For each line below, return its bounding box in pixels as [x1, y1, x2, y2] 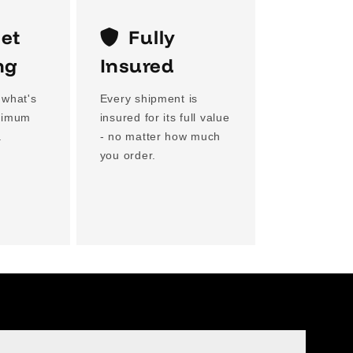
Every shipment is [99, 92, 198, 106]
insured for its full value [99, 111, 230, 124]
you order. [99, 149, 156, 162]
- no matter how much [99, 130, 221, 143]
